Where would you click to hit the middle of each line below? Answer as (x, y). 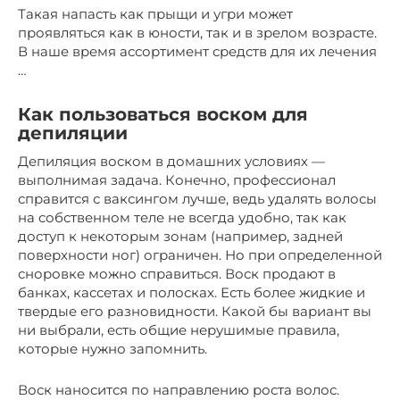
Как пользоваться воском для (163, 114)
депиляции (73, 133)
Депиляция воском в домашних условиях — (171, 161)
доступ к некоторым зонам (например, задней (180, 236)
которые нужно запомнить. (112, 348)
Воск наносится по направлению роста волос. (179, 389)
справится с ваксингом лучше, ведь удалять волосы (197, 198)
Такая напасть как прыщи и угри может (155, 13)
